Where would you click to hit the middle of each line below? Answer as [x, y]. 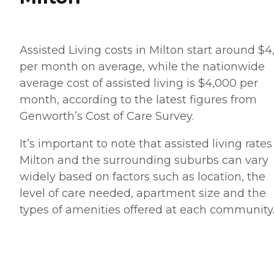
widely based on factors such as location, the [143, 176]
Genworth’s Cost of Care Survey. [107, 116]
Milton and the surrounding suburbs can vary [144, 160]
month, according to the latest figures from [138, 99]
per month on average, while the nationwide [142, 66]
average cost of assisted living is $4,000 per [139, 83]
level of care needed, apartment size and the [143, 193]
